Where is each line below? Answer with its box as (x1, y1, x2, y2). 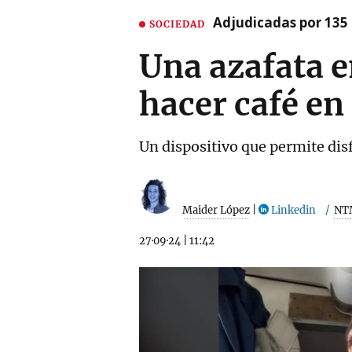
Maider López (182, 203, 250, 217)
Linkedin (269, 203, 316, 217)
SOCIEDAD (149, 17, 205, 30)
